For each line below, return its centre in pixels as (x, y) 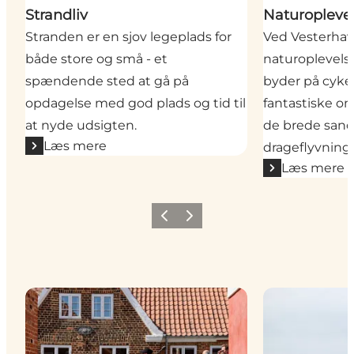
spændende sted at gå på (107, 81)
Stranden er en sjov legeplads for (128, 36)
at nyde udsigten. (81, 125)
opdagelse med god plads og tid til (136, 103)
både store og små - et (96, 58)
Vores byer (58, 296)
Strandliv (56, 15)
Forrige (171, 220)
